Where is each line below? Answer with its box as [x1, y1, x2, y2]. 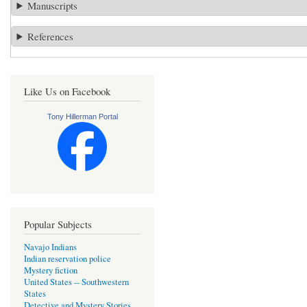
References [27, 29, 74, 43]
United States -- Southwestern [24, 275, 129, 288]
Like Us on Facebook [24, 84, 110, 98]
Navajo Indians [24, 241, 77, 253]
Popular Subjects [24, 217, 92, 231]
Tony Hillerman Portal [47, 112, 118, 121]
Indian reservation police [24, 252, 111, 265]
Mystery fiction [24, 264, 77, 276]
